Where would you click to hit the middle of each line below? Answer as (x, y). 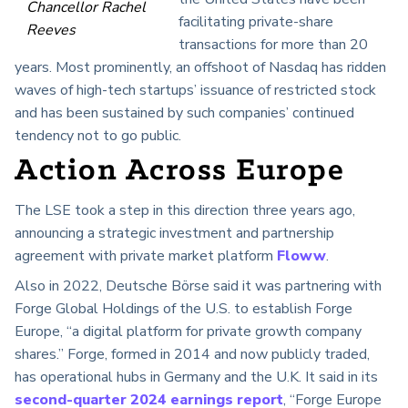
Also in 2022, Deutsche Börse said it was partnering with (198, 286)
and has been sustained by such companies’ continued (184, 112)
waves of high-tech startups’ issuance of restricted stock (195, 90)
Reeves (51, 30)
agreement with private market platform (146, 255)
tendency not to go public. (98, 135)
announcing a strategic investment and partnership (174, 233)
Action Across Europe (179, 171)
